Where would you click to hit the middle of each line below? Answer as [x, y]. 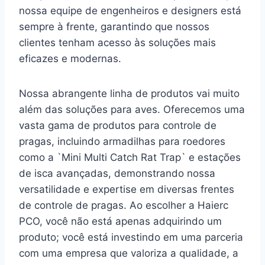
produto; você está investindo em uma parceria [131, 237]
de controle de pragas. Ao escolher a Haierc [124, 205]
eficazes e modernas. [70, 58]
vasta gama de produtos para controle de [118, 125]
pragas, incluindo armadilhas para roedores [122, 141]
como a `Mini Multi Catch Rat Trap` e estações [130, 157]
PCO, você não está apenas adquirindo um [120, 221]
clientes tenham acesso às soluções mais [117, 42]
